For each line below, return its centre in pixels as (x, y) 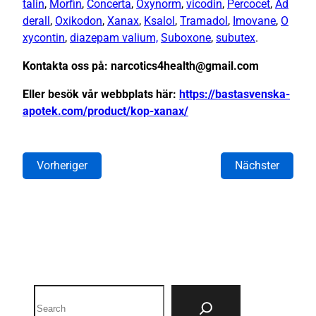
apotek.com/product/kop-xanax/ (105, 111)
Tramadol (204, 21)
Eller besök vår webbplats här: (101, 95)
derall (36, 21)
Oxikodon (79, 21)
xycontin (44, 38)
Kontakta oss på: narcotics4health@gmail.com (141, 66)
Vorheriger (62, 166)
